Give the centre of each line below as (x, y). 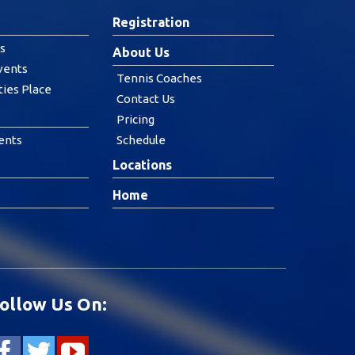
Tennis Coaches (159, 78)
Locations (142, 165)
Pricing (136, 119)
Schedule (141, 140)
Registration (151, 22)
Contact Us (146, 99)
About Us (141, 52)
